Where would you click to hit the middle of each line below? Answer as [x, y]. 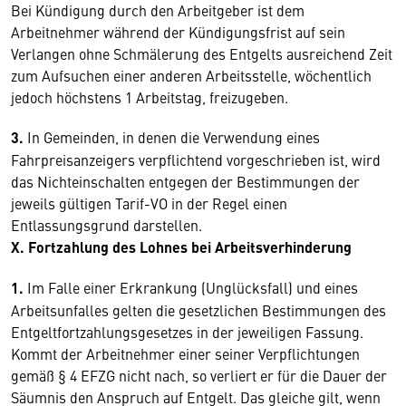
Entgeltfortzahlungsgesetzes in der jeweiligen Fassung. [189, 332]
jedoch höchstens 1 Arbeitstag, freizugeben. [150, 97]
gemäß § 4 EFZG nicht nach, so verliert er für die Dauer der [199, 375]
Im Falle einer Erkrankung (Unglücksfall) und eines [191, 287]
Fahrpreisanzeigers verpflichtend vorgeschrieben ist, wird [196, 159]
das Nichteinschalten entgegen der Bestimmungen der [185, 181]
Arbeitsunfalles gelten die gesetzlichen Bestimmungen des [198, 310]
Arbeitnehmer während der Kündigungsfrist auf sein [178, 32]
